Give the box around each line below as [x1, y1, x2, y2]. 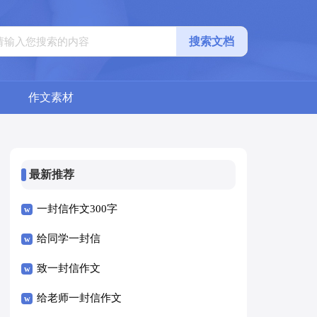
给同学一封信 [37, 232, 101, 244]
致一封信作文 [37, 262, 101, 274]
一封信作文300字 [37, 202, 118, 214]
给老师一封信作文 [37, 292, 122, 304]
